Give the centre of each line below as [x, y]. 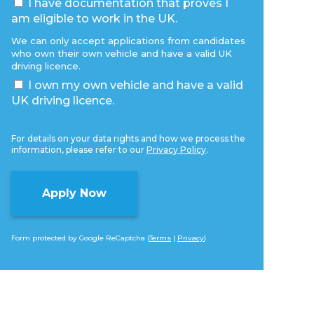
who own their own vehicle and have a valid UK [122, 54]
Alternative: [43, 260]
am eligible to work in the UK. [94, 18]
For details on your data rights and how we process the [128, 138]
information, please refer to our [79, 149]
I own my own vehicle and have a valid [136, 86]
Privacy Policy [176, 149]
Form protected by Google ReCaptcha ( [80, 238]
